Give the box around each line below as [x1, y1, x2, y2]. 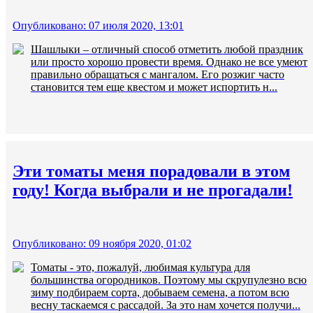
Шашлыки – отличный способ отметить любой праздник [31, 43, 303, 56]
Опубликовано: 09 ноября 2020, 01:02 [13, 238, 191, 250]
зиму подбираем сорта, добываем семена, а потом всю [31, 286, 289, 299]
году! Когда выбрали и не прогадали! [13, 181, 293, 200]
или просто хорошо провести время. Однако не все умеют [31, 56, 307, 68]
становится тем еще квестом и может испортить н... [31, 81, 277, 94]
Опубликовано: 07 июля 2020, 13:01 [13, 20, 184, 32]
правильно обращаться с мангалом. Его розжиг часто [31, 68, 284, 81]
